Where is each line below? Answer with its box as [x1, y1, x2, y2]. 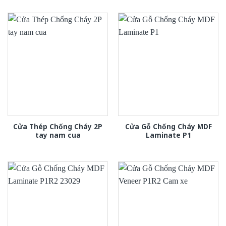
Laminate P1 [145, 130, 191, 140]
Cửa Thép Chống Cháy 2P [13, 121, 102, 131]
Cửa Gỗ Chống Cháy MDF [125, 121, 212, 131]
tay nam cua [35, 130, 81, 140]
